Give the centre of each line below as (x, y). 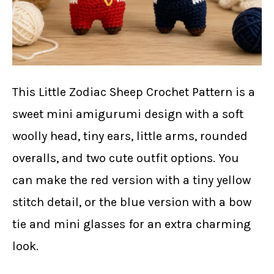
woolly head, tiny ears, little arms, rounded (130, 136)
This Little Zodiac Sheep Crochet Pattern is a (134, 92)
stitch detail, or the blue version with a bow (132, 202)
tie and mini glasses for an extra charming (131, 224)
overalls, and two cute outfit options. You (126, 158)
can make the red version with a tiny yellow (131, 180)
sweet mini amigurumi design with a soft (128, 114)
